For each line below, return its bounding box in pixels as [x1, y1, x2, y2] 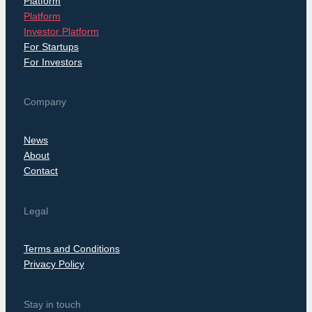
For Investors [24, 56, 82, 68]
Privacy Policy [24, 258, 84, 270]
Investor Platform [24, 25, 99, 37]
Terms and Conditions [24, 243, 120, 255]
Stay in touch [24, 298, 81, 310]
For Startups [24, 40, 79, 52]
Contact [24, 164, 58, 176]
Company [24, 96, 66, 108]
